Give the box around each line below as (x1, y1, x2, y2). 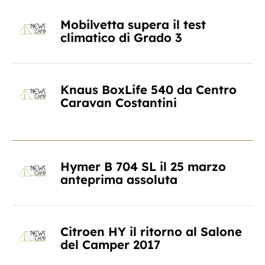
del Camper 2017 (60, 237, 160, 252)
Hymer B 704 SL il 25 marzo (60, 159, 226, 174)
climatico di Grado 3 (60, 30, 182, 45)
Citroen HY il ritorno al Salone (60, 224, 242, 239)
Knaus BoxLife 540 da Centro (60, 82, 237, 97)
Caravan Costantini (60, 95, 177, 110)
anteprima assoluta (60, 172, 177, 187)
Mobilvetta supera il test (60, 17, 206, 32)
